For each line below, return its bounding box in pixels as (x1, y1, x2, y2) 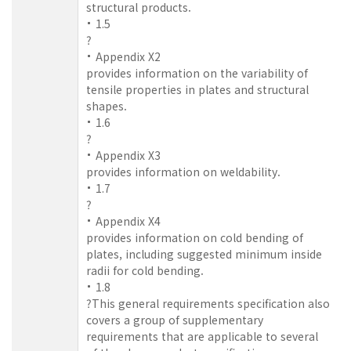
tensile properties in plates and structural (86, 81, 309, 97)
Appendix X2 (96, 48, 161, 64)
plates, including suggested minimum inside (86, 245, 322, 262)
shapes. (86, 97, 127, 114)
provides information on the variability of (86, 64, 308, 81)
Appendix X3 (96, 147, 161, 163)
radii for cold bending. (86, 262, 204, 278)
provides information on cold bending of (86, 229, 303, 245)
